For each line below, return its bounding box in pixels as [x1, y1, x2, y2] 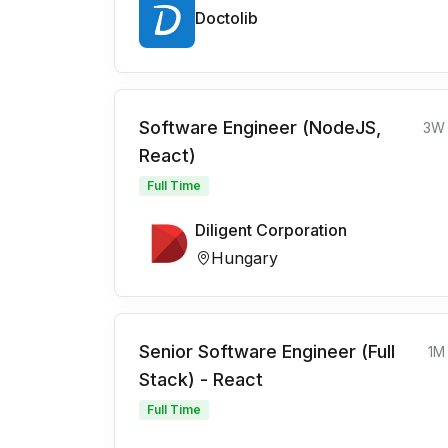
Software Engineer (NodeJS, [139, 117, 381, 139]
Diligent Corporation [195, 220, 347, 241]
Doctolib [195, 8, 258, 29]
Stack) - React [139, 369, 263, 391]
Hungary [211, 248, 278, 269]
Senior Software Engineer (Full [139, 341, 395, 363]
